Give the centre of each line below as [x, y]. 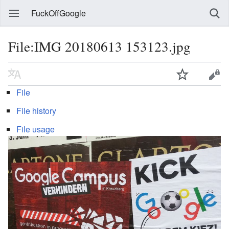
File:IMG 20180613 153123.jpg [99, 46]
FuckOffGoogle [59, 13]
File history [36, 110]
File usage [36, 129]
